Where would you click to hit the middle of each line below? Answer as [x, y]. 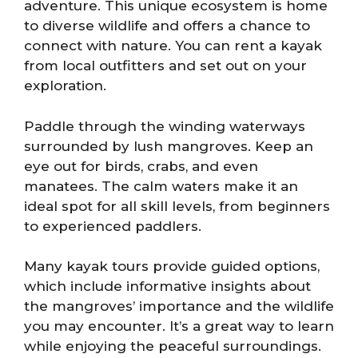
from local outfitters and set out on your [165, 66]
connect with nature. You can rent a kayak [173, 46]
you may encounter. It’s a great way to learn [179, 326]
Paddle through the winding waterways [165, 126]
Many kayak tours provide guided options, [172, 266]
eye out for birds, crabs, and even [141, 166]
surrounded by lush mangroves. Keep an [169, 146]
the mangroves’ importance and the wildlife [179, 306]
